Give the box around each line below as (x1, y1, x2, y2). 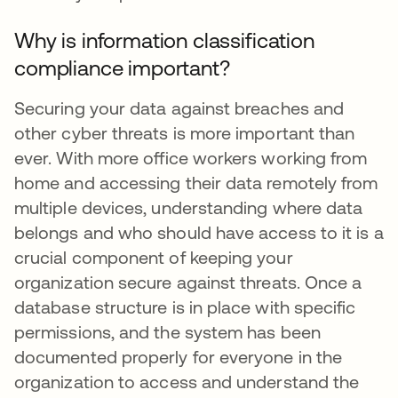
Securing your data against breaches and (14, 98, 345, 118)
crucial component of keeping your (14, 247, 293, 267)
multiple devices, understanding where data (14, 197, 363, 218)
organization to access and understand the (14, 371, 360, 392)
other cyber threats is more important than (14, 123, 355, 143)
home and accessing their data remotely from (14, 172, 378, 193)
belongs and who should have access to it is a (14, 222, 384, 243)
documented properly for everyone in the (14, 346, 343, 367)
